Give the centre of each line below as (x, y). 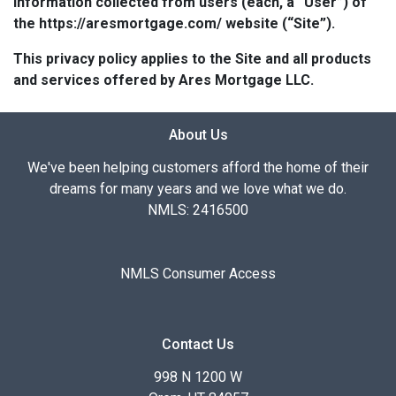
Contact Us (198, 345)
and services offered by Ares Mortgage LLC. (164, 80)
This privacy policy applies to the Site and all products (192, 59)
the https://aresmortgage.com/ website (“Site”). (174, 24)
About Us (198, 135)
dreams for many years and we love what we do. (198, 189)
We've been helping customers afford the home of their (198, 168)
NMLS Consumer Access (198, 274)
